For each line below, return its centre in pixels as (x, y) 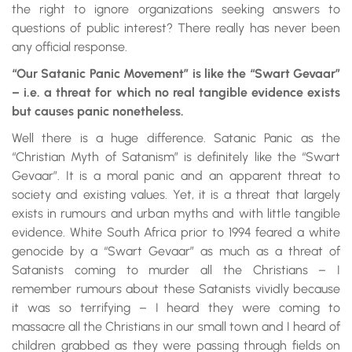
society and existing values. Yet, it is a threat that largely (176, 194)
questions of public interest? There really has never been (176, 28)
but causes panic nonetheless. (98, 111)
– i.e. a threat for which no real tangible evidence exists (176, 92)
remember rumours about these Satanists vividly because (176, 289)
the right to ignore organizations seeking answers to (176, 9)
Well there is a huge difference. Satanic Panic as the (176, 138)
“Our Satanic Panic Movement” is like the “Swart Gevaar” (176, 73)
